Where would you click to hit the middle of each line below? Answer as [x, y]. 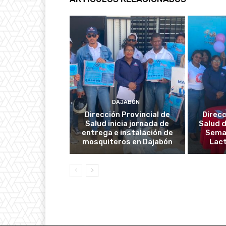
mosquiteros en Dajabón [127, 142]
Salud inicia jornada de [127, 124]
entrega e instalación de [127, 133]
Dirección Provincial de [127, 115]
